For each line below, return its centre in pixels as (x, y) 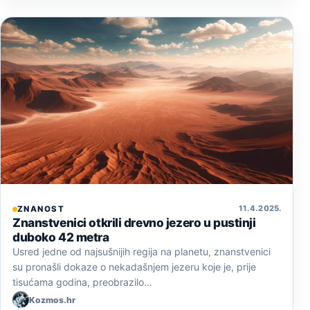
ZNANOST (41, 209)
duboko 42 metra (61, 237)
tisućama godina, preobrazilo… (82, 282)
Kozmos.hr (52, 300)
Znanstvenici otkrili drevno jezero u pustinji (134, 223)
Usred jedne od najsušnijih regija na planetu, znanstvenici (142, 252)
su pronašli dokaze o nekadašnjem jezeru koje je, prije (134, 267)
